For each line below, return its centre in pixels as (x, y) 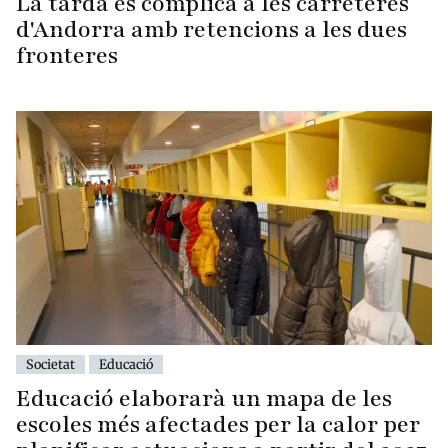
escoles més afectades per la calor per (218, 424)
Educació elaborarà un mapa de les (204, 398)
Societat (50, 363)
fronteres (67, 56)
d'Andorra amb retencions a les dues (211, 30)
